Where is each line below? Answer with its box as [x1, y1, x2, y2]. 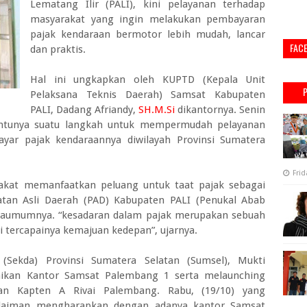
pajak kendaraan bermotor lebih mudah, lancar [30, 28, 266, 40]
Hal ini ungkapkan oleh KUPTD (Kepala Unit [30, 73, 266, 86]
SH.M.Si [138, 103, 175, 116]
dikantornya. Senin [175, 103, 266, 116]
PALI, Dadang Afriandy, [30, 103, 139, 116]
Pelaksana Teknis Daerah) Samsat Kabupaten [30, 88, 266, 101]
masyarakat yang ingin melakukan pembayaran [30, 13, 266, 25]
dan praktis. [30, 43, 88, 56]
